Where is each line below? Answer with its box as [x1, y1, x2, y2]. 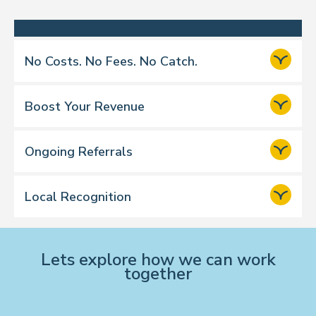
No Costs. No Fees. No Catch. [25, 52, 197, 70]
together [124, 262, 192, 285]
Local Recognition [25, 188, 131, 205]
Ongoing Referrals [25, 142, 133, 160]
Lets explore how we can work [40, 248, 276, 271]
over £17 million [138, 144, 240, 163]
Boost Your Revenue [25, 97, 145, 115]
